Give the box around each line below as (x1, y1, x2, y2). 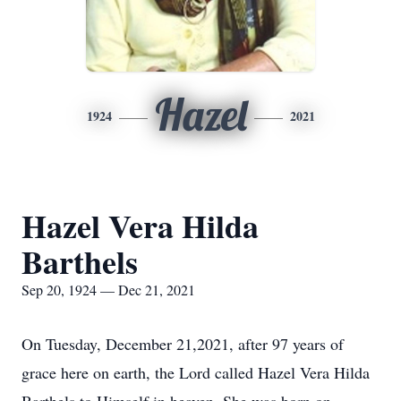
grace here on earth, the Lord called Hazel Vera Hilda (21, 362, 370, 383)
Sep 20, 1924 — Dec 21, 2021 (21, 280, 195, 299)
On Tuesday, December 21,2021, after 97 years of (21, 333, 344, 354)
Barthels (21, 238, 138, 285)
